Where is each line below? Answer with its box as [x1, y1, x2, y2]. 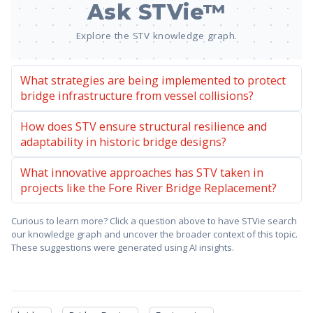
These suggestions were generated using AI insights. [11, 241, 234, 254]
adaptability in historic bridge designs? [20, 134, 226, 150]
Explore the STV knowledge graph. [75, 29, 238, 43]
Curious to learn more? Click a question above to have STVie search [11, 214, 297, 228]
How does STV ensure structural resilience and [20, 119, 267, 135]
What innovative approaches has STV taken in [20, 165, 263, 181]
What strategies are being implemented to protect [20, 73, 286, 89]
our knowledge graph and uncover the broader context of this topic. [11, 228, 298, 241]
